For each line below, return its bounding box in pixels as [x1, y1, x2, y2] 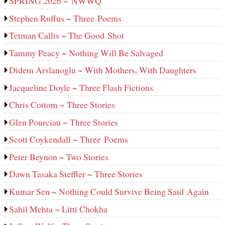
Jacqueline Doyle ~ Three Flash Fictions [9, 81, 154, 93]
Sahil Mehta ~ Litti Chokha [9, 202, 108, 215]
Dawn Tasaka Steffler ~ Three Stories [9, 168, 143, 180]
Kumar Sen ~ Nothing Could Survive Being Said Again [9, 185, 209, 197]
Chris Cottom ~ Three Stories [9, 98, 116, 111]
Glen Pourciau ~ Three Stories [9, 116, 119, 128]
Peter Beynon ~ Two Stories [9, 150, 109, 163]
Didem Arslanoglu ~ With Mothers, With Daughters [9, 64, 197, 76]
